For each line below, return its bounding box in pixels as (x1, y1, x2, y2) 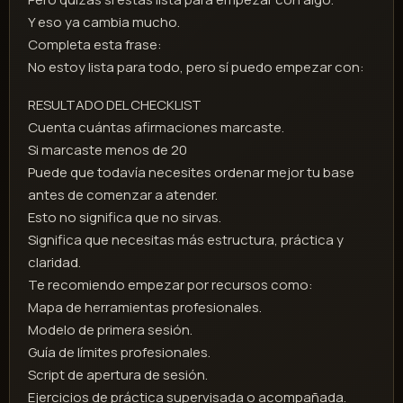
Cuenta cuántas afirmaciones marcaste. (28, 118, 284, 138)
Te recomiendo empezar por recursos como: (28, 275, 313, 295)
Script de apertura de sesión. (28, 365, 208, 385)
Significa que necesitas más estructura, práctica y (28, 230, 344, 250)
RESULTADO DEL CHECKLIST (28, 95, 201, 115)
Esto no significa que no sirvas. (28, 208, 221, 228)
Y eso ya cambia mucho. (28, 13, 180, 32)
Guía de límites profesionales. (28, 343, 210, 363)
